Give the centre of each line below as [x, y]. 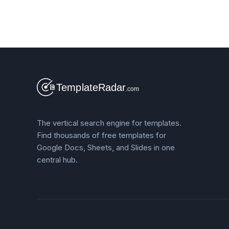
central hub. [57, 160]
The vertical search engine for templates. [109, 123]
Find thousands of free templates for [101, 135]
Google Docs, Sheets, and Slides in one [106, 148]
